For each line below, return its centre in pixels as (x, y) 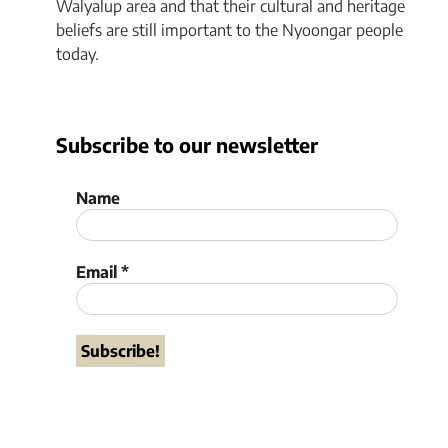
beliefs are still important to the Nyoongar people (230, 30)
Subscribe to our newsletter (187, 145)
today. (78, 54)
